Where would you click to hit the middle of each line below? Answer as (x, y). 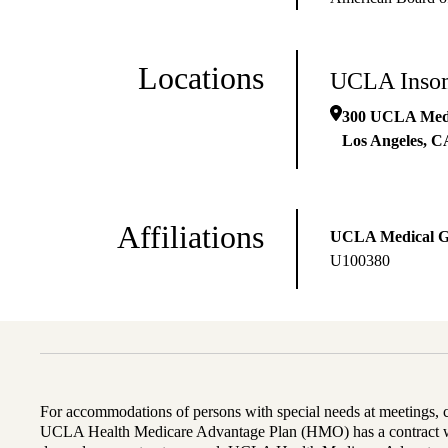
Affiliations (190, 237)
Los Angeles (382, 141)
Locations (201, 78)
